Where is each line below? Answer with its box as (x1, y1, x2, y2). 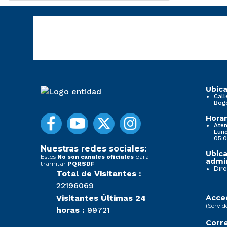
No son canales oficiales (57, 153, 134, 160)
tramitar (41, 159, 67, 167)
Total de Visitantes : (56, 168, 141, 178)
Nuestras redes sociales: (41, 143, 146, 154)
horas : (56, 205, 85, 215)
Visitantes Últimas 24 (56, 193, 146, 203)
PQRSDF (67, 160, 95, 167)
